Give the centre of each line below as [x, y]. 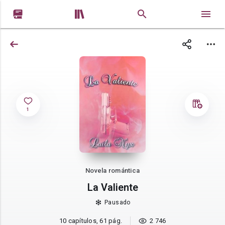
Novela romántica [113, 170]
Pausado [118, 203]
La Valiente [113, 188]
